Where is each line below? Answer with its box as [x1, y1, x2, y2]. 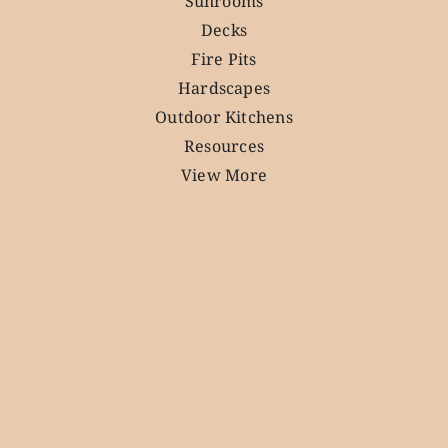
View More [180, 163, 268, 186]
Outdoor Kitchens [155, 105, 293, 128]
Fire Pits [191, 47, 257, 70]
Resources [183, 134, 265, 157]
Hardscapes [177, 76, 271, 99]
